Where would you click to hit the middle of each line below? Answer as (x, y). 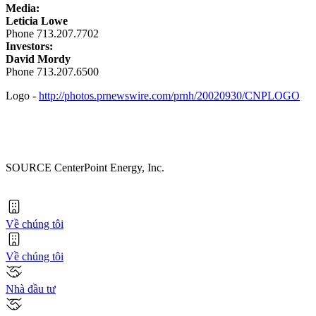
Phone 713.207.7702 (52, 33)
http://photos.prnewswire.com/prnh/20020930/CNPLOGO (169, 95)
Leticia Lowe (37, 20)
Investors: (29, 46)
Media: (23, 8)
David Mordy (38, 59)
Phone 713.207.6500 (52, 71)
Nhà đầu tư (31, 288)
